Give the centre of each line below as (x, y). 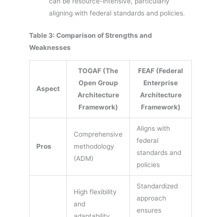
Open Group (98, 83)
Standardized (157, 186)
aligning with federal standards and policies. (117, 13)
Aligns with (153, 129)
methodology (94, 147)
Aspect (48, 89)
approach (151, 198)
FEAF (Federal (161, 71)
